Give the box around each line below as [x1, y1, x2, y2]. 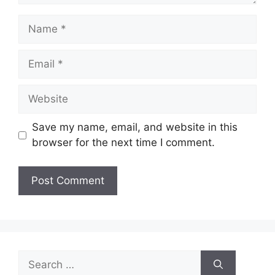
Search [18, 250, 52, 263]
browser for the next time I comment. [31, 136, 215, 149]
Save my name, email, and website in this [31, 121, 238, 134]
